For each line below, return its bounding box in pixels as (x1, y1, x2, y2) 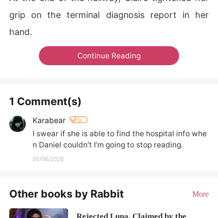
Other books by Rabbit (9, 187, 124, 200)
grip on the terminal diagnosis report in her (9, 9, 209, 20)
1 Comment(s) (9, 94, 82, 108)
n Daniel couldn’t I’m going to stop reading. (32, 140, 183, 149)
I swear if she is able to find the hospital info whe (32, 128, 207, 138)
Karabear (32, 115, 66, 125)
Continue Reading (77, 51, 141, 60)
